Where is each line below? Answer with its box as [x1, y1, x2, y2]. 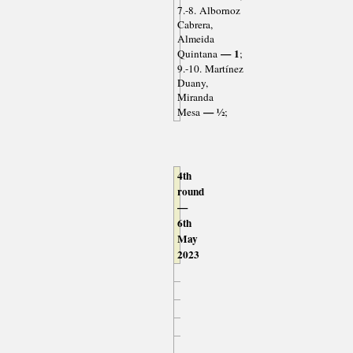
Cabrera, [176, 17, 213, 32]
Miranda [176, 90, 214, 105]
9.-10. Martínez [176, 61, 243, 76]
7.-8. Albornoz [176, 3, 240, 18]
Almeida [176, 32, 214, 46]
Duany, [176, 76, 208, 91]
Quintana [176, 46, 217, 61]
